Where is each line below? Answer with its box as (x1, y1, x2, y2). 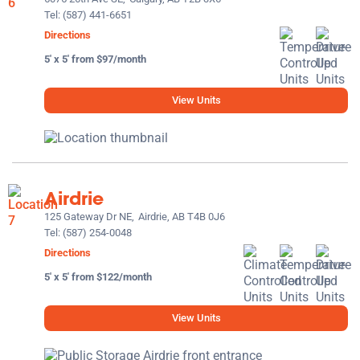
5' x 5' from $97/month (44, 53, 146, 66)
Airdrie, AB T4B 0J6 (138, 211, 225, 223)
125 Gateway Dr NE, (44, 211, 134, 223)
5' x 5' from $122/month (44, 271, 152, 284)
